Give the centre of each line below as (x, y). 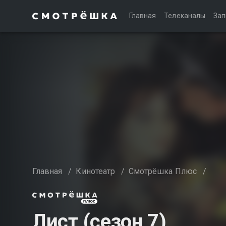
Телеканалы (185, 16)
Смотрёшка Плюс (163, 171)
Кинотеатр (95, 171)
